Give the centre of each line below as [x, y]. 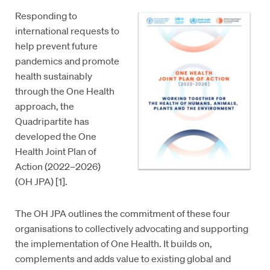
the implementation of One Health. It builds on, [114, 243]
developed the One [56, 136]
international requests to [67, 31]
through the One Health [65, 91]
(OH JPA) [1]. [42, 181]
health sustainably [54, 76]
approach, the [45, 106]
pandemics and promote [67, 61]
